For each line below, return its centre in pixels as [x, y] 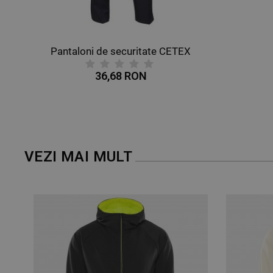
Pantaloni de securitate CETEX [121, 51]
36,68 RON [121, 76]
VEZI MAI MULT [79, 156]
